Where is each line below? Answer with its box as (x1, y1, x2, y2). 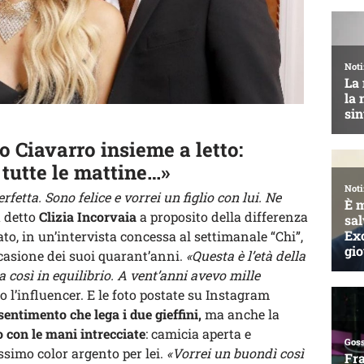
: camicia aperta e (145, 324, 251, 342)
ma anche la (201, 305, 279, 323)
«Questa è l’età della (186, 246, 305, 264)
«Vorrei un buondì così (167, 344, 304, 362)
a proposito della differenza (136, 207, 308, 225)
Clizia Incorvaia (39, 207, 136, 225)
